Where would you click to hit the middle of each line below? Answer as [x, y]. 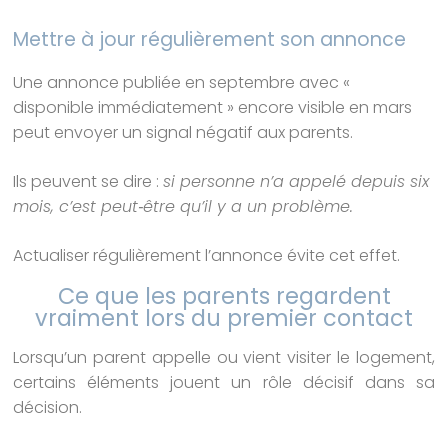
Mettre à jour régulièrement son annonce [210, 39]
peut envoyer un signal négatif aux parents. [183, 132]
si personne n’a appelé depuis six [296, 181]
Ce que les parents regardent [224, 295]
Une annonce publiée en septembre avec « [182, 82]
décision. [48, 408]
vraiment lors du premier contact [224, 317]
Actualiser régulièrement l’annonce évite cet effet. [207, 255]
